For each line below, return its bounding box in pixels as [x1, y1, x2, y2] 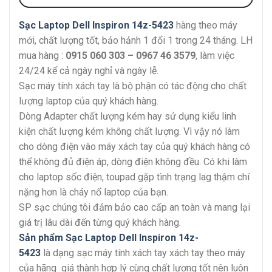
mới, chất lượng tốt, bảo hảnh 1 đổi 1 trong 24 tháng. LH [19, 35, 253, 47]
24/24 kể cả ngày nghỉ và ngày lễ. [19, 65, 158, 77]
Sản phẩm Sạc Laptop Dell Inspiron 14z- [19, 232, 199, 244]
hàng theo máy [174, 19, 237, 32]
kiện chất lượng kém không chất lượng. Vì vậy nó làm [19, 126, 240, 138]
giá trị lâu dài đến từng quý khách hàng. [19, 217, 181, 229]
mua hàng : [19, 50, 66, 62]
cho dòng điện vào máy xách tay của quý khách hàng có [19, 141, 250, 153]
